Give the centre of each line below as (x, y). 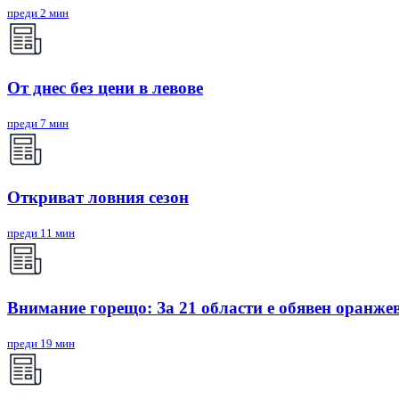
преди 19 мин (41, 343)
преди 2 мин (38, 13)
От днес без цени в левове (105, 87)
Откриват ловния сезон (98, 198)
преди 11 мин (41, 233)
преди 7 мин (38, 123)
